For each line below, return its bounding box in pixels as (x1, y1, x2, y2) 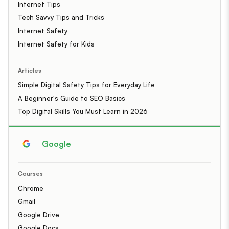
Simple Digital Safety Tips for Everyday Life (18, 80, 155, 89)
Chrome (18, 184, 43, 192)
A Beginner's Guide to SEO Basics (18, 94, 125, 102)
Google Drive (18, 210, 59, 219)
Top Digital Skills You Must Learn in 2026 (18, 107, 148, 116)
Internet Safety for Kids (18, 39, 95, 48)
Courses (18, 169, 43, 177)
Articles (18, 66, 41, 74)
